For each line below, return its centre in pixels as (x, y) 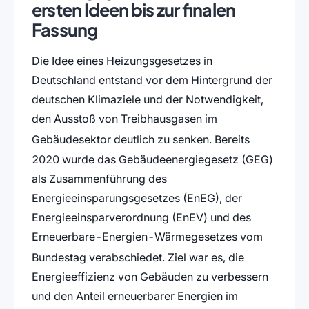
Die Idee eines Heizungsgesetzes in (122, 61)
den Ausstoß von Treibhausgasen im (124, 119)
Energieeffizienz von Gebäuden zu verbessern (150, 277)
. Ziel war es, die (203, 258)
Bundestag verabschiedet (97, 258)
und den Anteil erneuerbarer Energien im (134, 296)
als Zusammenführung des (99, 178)
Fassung (64, 30)
